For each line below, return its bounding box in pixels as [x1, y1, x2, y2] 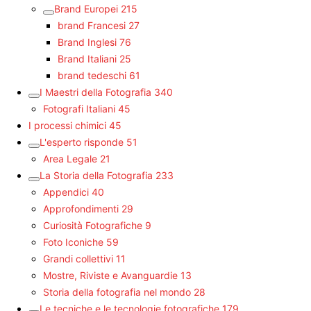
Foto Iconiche [43, 235, 103, 248]
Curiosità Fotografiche [43, 219, 142, 231]
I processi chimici [28, 119, 106, 131]
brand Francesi [58, 19, 126, 31]
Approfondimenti [43, 202, 119, 215]
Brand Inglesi [58, 35, 117, 48]
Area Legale [43, 152, 97, 165]
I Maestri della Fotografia [40, 85, 151, 98]
